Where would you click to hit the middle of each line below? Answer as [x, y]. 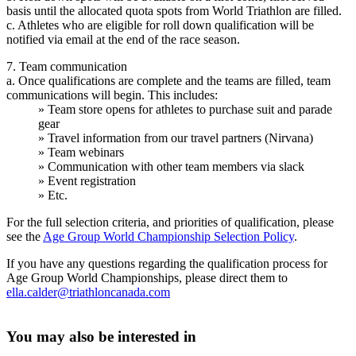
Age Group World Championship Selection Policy [168, 236]
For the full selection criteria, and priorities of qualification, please [170, 222]
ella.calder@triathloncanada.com [88, 292]
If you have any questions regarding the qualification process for [167, 263]
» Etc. [53, 195]
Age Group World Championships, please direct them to [147, 277]
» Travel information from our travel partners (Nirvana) [176, 137]
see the [25, 236]
